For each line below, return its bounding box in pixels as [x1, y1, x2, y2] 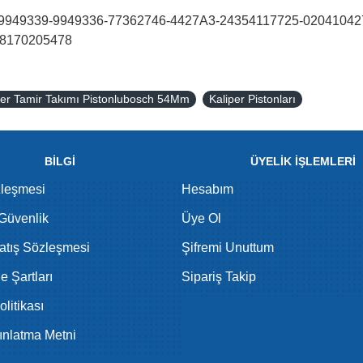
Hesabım [181, 182, 233, 196]
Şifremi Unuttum [181, 241, 274, 254]
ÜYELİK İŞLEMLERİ [250, 155, 356, 168]
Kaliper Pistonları [209, 92, 296, 105]
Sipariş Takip [181, 270, 256, 284]
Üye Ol [181, 211, 221, 225]
